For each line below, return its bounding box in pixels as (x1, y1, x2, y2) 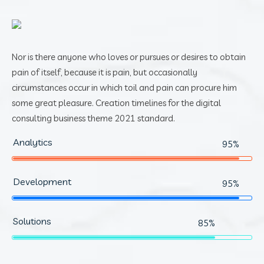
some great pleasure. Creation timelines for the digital (12, 97, 221, 108)
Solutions (13, 214, 51, 227)
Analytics (13, 136, 52, 148)
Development (13, 175, 71, 187)
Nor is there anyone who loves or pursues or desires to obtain (12, 51, 246, 62)
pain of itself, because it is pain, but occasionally (12, 66, 197, 78)
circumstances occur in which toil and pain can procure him (12, 81, 237, 93)
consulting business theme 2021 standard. (12, 112, 175, 124)
